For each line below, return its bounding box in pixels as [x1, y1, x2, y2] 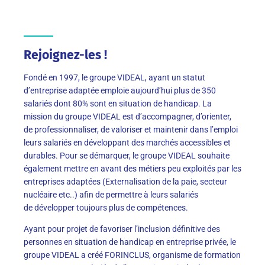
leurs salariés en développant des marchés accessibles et [24, 137, 231, 147]
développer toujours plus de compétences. [33, 202, 190, 212]
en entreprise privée [156, 237, 227, 247]
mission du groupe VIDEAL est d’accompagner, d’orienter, [24, 111, 231, 121]
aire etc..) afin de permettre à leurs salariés [43, 189, 198, 199]
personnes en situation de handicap [24, 237, 156, 247]
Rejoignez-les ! [24, 47, 107, 63]
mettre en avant [64, 163, 122, 173]
